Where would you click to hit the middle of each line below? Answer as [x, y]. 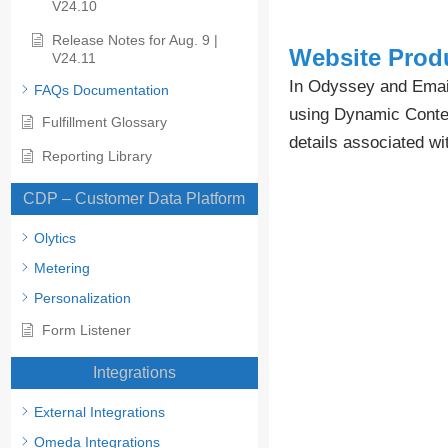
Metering [62, 268]
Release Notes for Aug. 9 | [135, 40]
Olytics [55, 238]
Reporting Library [97, 156]
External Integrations [99, 412]
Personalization [82, 298]
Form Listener [86, 330]
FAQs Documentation [101, 90]
